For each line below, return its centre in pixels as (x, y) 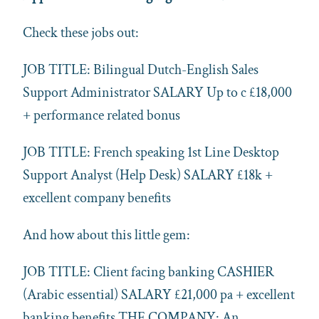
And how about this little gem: (106, 235)
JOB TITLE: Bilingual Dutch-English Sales (141, 69)
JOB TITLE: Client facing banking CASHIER (148, 272)
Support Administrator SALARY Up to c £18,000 (157, 92)
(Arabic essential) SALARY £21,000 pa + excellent (159, 294)
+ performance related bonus (101, 115)
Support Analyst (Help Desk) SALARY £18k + (148, 175)
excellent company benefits (97, 198)
